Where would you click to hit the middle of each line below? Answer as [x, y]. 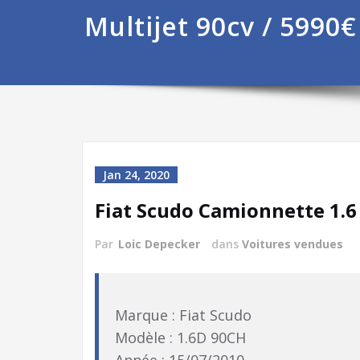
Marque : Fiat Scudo [183, 315]
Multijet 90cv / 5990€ [220, 26]
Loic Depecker [159, 244]
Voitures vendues [292, 244]
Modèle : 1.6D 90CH [180, 337]
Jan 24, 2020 [136, 175]
